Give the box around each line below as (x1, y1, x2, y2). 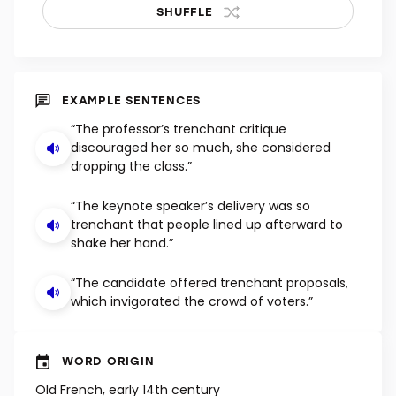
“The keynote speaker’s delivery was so (71, 197, 310, 216)
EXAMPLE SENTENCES (62, 92, 202, 108)
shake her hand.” (71, 234, 173, 253)
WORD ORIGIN (62, 353, 155, 369)
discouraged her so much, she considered (71, 139, 331, 157)
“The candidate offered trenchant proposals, (71, 274, 348, 293)
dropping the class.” (71, 157, 192, 176)
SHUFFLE (156, 4, 213, 19)
